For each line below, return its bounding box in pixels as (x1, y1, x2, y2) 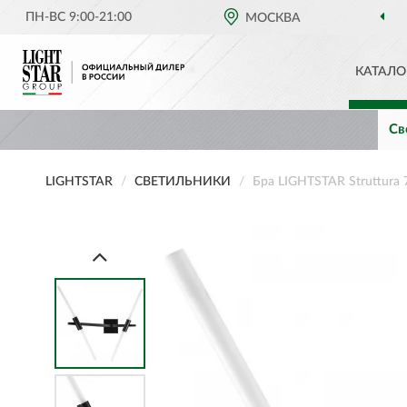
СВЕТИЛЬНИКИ (134, 175, 231, 188)
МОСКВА (245, 12, 302, 25)
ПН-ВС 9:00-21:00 (25, 11, 133, 24)
